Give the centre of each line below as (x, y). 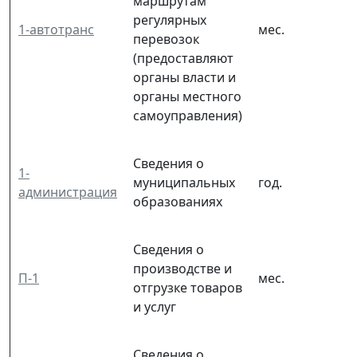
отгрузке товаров (188, 287)
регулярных (170, 20)
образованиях (178, 201)
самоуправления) (188, 115)
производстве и (182, 268)
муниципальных (184, 182)
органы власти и (184, 77)
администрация (68, 192)
